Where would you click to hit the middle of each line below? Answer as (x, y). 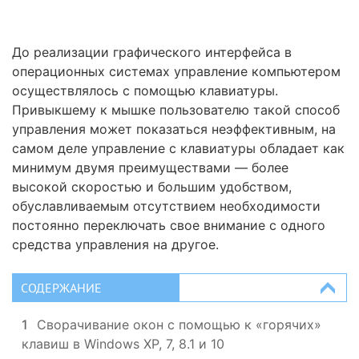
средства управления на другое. (115, 244)
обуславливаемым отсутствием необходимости (166, 206)
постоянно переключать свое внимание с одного (169, 225)
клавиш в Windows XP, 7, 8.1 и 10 (123, 344)
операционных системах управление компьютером (176, 71)
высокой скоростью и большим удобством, (152, 187)
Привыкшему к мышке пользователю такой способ (176, 110)
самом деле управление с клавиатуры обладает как (178, 148)
